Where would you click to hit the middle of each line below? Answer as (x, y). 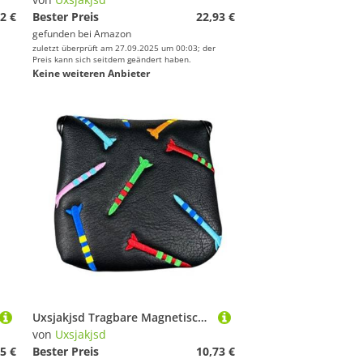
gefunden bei (63, 34)
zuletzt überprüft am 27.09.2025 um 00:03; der (124, 48)
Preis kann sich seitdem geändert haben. (112, 59)
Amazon (113, 34)
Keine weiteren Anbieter (91, 73)
